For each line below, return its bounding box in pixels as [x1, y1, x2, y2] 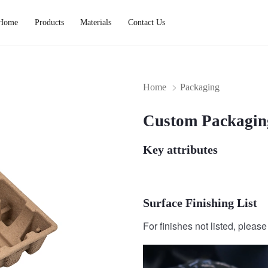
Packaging [179, 82, 220, 92]
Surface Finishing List [142, 196, 257, 209]
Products [34, 17, 64, 27]
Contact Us [127, 17, 165, 27]
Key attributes [143, 142, 218, 156]
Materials [80, 17, 112, 27]
